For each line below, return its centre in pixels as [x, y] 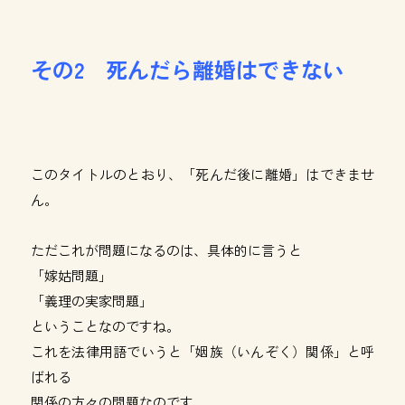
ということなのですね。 [105, 326]
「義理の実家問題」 [91, 301]
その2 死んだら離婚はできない [187, 69]
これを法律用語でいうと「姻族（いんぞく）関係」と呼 [202, 351]
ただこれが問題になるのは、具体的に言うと [166, 250]
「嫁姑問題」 [71, 275]
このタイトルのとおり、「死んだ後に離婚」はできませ [202, 174]
